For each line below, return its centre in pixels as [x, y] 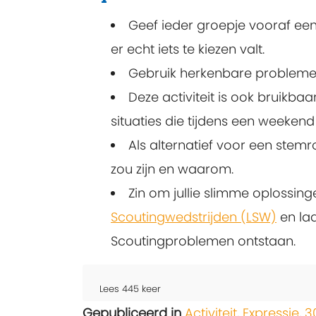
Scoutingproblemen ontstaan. [203, 241]
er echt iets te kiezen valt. [188, 49]
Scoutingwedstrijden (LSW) [194, 217]
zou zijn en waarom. [172, 169]
